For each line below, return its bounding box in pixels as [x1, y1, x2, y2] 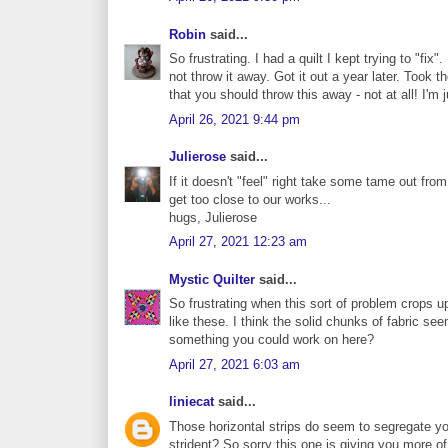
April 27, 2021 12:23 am [169, 234, 307, 250]
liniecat [169, 394, 214, 410]
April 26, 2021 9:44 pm [169, 111, 300, 127]
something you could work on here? [169, 332, 374, 348]
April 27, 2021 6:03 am [169, 356, 300, 372]
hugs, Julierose [169, 209, 257, 225]
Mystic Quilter [169, 271, 255, 287]
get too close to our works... [169, 191, 331, 207]
